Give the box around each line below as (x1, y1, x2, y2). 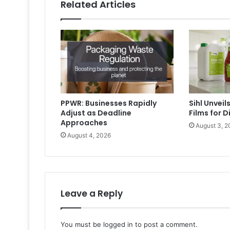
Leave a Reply (61, 187, 123, 200)
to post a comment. (133, 220, 198, 229)
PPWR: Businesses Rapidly (61, 98, 157, 109)
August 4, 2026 (67, 131, 111, 140)
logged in (103, 220, 133, 229)
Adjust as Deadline (61, 108, 131, 119)
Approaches (61, 118, 107, 128)
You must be (61, 220, 103, 229)
